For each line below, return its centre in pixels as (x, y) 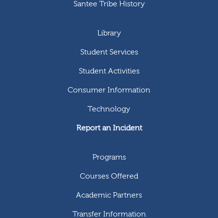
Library (109, 33)
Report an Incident (109, 128)
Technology (109, 109)
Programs (109, 157)
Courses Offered (109, 176)
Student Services (109, 52)
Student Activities (109, 71)
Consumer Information (109, 90)
